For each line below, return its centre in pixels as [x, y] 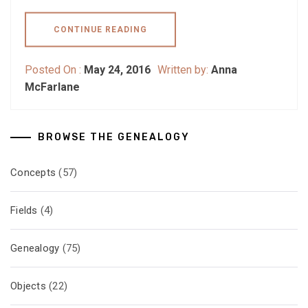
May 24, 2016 [117, 69]
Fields [24, 210]
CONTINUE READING [100, 29]
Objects [28, 286]
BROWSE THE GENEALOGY [114, 137]
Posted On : [54, 69]
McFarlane [52, 87]
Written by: [184, 69]
